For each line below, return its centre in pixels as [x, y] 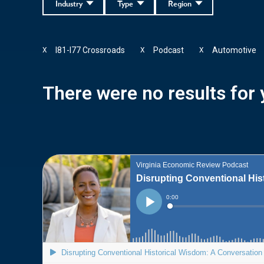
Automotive [234, 50]
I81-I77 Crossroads [90, 50]
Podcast [169, 50]
